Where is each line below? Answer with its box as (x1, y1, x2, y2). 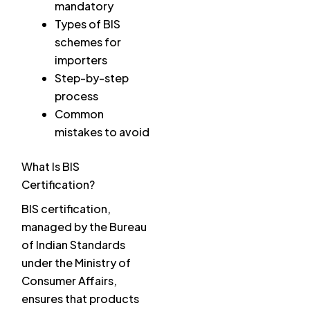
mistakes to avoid (55, 125, 149, 140)
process (55, 89, 98, 104)
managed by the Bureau (21, 219, 147, 235)
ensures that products (21, 291, 139, 307)
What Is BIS (21, 159, 80, 174)
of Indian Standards (21, 237, 125, 253)
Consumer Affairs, (21, 273, 117, 289)
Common (55, 107, 104, 122)
